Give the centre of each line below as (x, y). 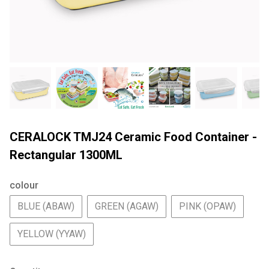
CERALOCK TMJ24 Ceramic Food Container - (133, 137)
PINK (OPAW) (207, 207)
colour (24, 186)
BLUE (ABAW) (46, 207)
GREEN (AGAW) (127, 207)
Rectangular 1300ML (66, 155)
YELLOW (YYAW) (52, 234)
